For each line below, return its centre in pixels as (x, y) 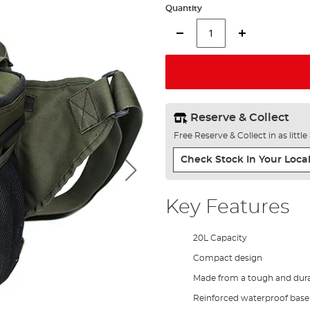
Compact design (227, 258)
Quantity (183, 8)
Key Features (227, 208)
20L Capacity (220, 238)
